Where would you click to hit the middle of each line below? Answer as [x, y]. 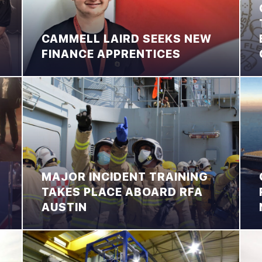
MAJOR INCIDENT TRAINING [125, 177]
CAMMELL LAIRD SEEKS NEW [126, 39]
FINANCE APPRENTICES [111, 54]
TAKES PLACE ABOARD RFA [122, 192]
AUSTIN [64, 207]
